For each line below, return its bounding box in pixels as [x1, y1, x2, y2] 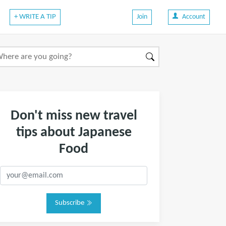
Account [182, 13, 205, 20]
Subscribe [55, 199, 86, 207]
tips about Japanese [16, 126, 132, 140]
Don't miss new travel [10, 109, 137, 123]
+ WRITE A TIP [14, 13, 56, 21]
